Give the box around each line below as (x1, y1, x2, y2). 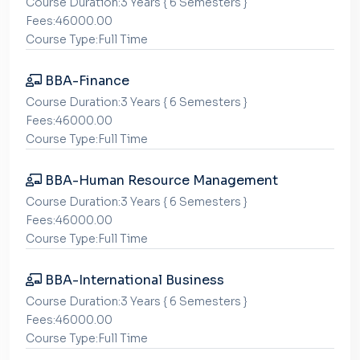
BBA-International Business (42, 272, 224, 288)
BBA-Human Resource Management (42, 172, 278, 189)
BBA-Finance (42, 72, 129, 89)
